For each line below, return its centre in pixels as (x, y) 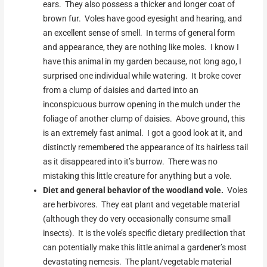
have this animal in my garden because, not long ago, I (142, 61)
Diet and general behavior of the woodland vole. (133, 190)
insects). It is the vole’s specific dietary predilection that (145, 233)
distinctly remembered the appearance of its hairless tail (146, 147)
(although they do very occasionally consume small (137, 218)
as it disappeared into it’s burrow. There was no (131, 161)
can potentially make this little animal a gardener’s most (145, 247)
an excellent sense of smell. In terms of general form (139, 32)
